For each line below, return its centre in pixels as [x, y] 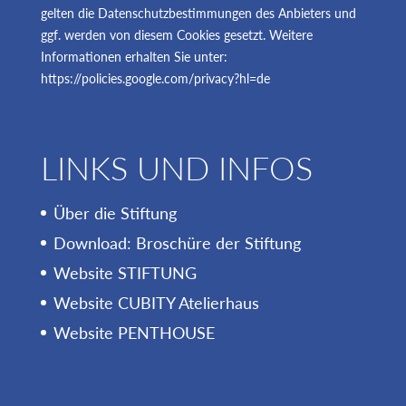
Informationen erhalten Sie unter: [134, 57]
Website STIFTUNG [125, 272]
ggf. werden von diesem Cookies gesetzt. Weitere [176, 35]
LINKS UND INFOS [176, 167]
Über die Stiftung [115, 213]
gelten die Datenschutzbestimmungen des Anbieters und [198, 13]
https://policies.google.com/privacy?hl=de [155, 78]
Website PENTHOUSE [134, 332]
